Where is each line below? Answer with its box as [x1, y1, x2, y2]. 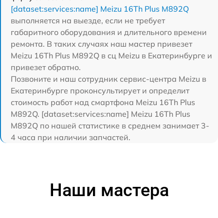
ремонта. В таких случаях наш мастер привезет [11, 38, 192, 49]
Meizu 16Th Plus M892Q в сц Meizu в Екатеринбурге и [11, 50, 212, 60]
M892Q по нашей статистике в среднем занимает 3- [11, 120, 209, 130]
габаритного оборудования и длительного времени [11, 27, 207, 37]
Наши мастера [49, 180, 169, 200]
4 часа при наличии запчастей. [11, 132, 130, 142]
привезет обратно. [11, 62, 81, 72]
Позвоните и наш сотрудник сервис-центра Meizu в [11, 73, 206, 84]
